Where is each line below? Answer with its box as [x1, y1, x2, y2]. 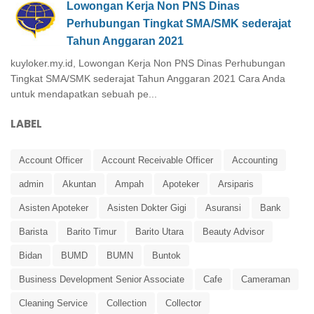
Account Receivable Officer [102, 154, 213, 165]
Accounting [232, 154, 278, 165]
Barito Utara [135, 226, 184, 237]
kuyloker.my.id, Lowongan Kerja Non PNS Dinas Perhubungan [11, 57, 285, 69]
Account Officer [19, 154, 83, 165]
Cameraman [241, 273, 290, 285]
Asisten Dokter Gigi [107, 202, 186, 213]
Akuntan [62, 178, 96, 189]
